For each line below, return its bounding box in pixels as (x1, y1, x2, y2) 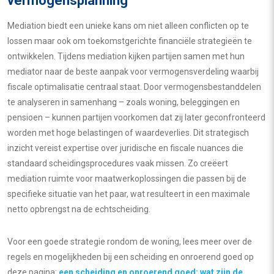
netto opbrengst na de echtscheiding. (7, 204, 150, 214)
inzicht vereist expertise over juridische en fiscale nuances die (7, 143, 243, 153)
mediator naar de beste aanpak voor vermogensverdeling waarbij (7, 67, 259, 76)
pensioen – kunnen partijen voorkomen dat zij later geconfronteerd (7, 113, 265, 122)
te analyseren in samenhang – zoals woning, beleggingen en (7, 97, 240, 107)
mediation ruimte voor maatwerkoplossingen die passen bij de (7, 174, 246, 183)
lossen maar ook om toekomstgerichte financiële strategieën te (7, 36, 252, 46)
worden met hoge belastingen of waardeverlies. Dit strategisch (7, 128, 249, 138)
